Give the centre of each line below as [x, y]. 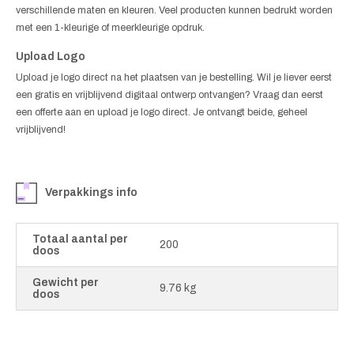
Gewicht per [66, 282]
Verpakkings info [91, 193]
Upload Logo [51, 56]
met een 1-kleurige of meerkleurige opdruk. [110, 27]
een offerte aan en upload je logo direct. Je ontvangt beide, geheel [162, 112]
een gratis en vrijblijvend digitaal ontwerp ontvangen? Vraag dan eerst [169, 94]
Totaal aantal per [80, 239]
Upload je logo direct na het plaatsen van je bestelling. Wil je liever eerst [174, 77]
